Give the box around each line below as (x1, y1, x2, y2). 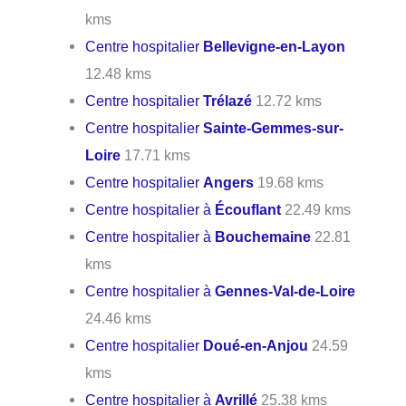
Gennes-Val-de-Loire (215, 282, 356, 299)
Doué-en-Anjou (203, 336, 309, 353)
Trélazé (203, 92, 253, 109)
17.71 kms (121, 146, 191, 163)
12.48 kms (85, 64, 152, 82)
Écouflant (215, 200, 282, 217)
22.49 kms (281, 200, 352, 217)
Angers (203, 173, 255, 190)
